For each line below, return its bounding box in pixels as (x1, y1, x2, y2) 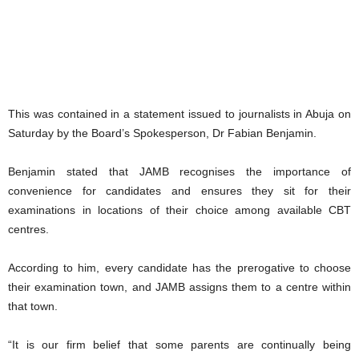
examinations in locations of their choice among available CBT (8, 203, 351, 216)
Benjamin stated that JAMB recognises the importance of (8, 164, 351, 178)
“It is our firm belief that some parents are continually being (8, 337, 351, 351)
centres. (8, 222, 49, 236)
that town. (8, 299, 58, 313)
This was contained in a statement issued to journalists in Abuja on (8, 107, 351, 120)
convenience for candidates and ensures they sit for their (8, 184, 351, 197)
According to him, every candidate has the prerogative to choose (8, 260, 351, 274)
